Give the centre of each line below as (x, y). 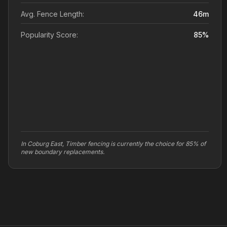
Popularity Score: (49, 35)
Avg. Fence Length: (52, 14)
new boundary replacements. (63, 152)
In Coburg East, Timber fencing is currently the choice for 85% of (113, 144)
